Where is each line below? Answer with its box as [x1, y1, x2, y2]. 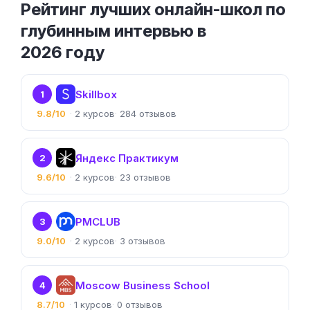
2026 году [21, 42, 104, 62]
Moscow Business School [75, 278, 210, 292]
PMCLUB [75, 215, 120, 228]
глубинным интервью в [21, 21, 206, 41]
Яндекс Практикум [75, 151, 179, 165]
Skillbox [75, 87, 117, 101]
